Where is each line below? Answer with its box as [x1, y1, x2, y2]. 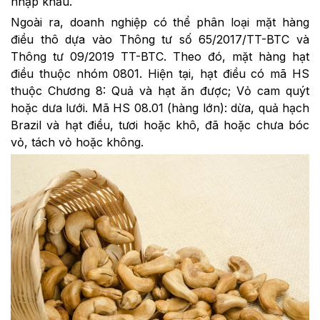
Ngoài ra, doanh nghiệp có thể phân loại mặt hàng [11, 14, 309, 29]
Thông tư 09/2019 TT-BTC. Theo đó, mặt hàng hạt [11, 49, 309, 64]
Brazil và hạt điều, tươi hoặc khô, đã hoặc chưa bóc [11, 117, 309, 132]
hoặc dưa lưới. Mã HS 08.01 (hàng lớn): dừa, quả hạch [11, 100, 309, 115]
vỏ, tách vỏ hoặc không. [11, 134, 144, 149]
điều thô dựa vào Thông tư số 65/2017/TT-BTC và [11, 31, 309, 46]
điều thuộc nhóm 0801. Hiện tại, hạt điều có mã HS [11, 66, 309, 81]
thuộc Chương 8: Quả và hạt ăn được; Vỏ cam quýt [11, 83, 309, 98]
